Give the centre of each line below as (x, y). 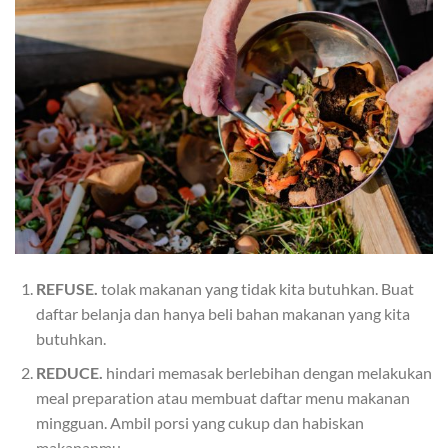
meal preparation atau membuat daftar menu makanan (222, 398)
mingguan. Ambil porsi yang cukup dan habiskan (199, 423)
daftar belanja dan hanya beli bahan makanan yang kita (222, 313)
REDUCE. (69, 373)
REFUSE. (66, 288)
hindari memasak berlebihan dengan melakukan (267, 373)
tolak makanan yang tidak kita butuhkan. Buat (255, 288)
